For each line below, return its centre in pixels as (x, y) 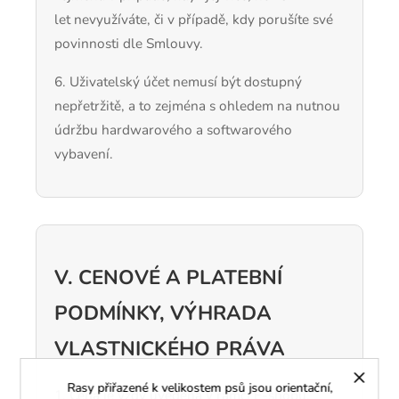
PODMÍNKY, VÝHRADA (163, 313)
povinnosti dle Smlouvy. (129, 44)
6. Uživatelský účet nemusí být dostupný (178, 81)
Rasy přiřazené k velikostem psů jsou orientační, (199, 388)
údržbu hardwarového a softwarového (173, 129)
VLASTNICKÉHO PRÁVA (170, 348)
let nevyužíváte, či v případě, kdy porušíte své (194, 20)
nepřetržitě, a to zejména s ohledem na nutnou (197, 105)
